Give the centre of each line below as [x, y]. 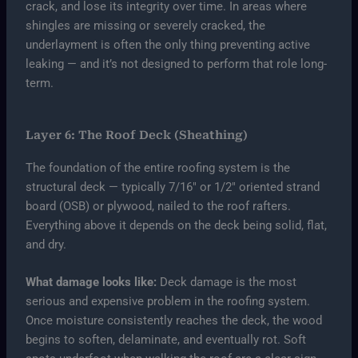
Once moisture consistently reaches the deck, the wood [174, 320]
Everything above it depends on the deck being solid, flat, [177, 225]
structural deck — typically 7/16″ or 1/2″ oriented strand [173, 187]
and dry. [46, 244]
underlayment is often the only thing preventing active [168, 45]
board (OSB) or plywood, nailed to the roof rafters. [159, 206]
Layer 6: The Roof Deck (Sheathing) [137, 135]
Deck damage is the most [227, 282]
